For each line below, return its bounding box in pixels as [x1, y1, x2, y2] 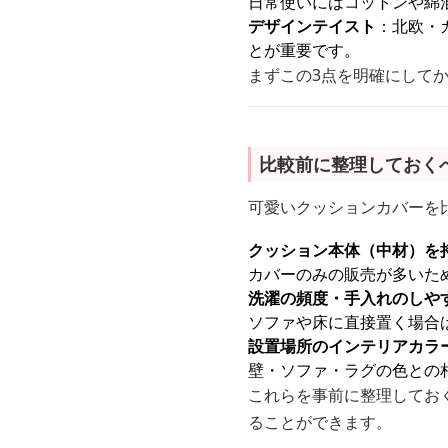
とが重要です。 [248, 39, 360, 61]
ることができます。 [248, 411, 392, 433]
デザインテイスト [248, 15, 376, 37]
